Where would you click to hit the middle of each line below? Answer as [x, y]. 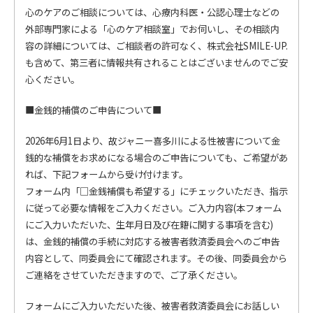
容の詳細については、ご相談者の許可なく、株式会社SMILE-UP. [156, 46]
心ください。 [52, 79]
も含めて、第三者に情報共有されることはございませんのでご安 [156, 63]
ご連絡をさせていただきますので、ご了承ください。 [134, 275]
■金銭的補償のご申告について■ [93, 110]
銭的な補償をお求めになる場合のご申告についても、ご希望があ [156, 158]
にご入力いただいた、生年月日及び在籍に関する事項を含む [148, 225]
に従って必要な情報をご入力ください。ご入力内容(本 [135, 208]
